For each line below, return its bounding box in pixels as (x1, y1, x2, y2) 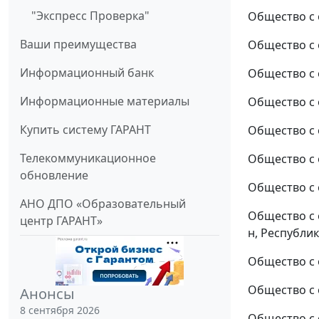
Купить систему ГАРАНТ (20, 122, 151, 138)
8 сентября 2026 (20, 303, 100, 318)
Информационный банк (20, 65, 154, 81)
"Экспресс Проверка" (31, 8, 150, 24)
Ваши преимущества (20, 36, 137, 53)
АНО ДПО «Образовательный (20, 196, 186, 212)
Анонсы (20, 284, 75, 304)
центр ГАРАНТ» (20, 213, 103, 229)
